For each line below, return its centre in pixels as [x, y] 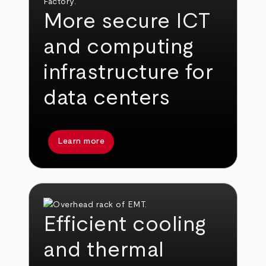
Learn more [81, 142]
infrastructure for [129, 72]
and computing [118, 47]
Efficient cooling [125, 225]
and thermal [104, 250]
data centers [107, 98]
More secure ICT [127, 21]
